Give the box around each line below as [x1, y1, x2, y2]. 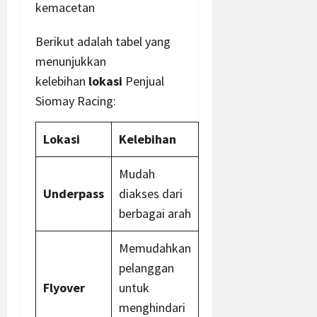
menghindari [119, 299, 185, 316]
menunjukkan [35, 52, 106, 69]
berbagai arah [119, 204, 191, 221]
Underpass [43, 185, 104, 202]
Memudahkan [119, 239, 191, 256]
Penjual [122, 72, 164, 89]
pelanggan [119, 259, 174, 276]
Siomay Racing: [35, 92, 116, 109]
